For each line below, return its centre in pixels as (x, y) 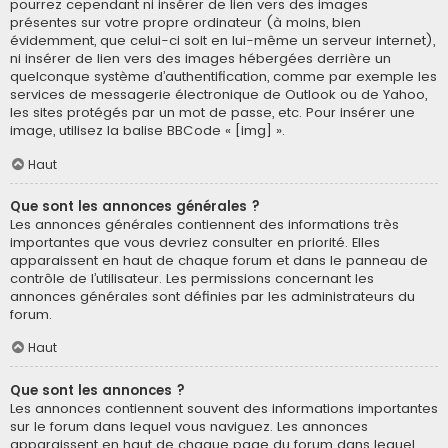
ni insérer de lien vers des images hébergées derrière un (200, 59)
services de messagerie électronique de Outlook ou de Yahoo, (218, 95)
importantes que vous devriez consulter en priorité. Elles (195, 242)
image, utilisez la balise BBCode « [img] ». (147, 131)
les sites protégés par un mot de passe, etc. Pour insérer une (212, 113)
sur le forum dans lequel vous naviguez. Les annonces (189, 426)
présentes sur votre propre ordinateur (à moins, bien (185, 23)
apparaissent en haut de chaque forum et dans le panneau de (219, 260)
